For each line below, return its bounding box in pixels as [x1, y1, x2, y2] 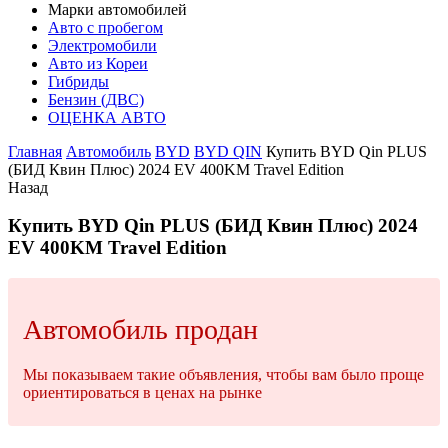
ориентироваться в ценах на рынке [23, 383, 262, 401]
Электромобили [48, 36, 157, 54]
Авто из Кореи [48, 54, 148, 72]
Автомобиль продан [23, 313, 258, 345]
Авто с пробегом [48, 18, 163, 36]
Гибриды [48, 72, 109, 90]
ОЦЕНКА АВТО [48, 108, 166, 126]
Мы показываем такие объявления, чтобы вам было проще [23, 365, 424, 383]
